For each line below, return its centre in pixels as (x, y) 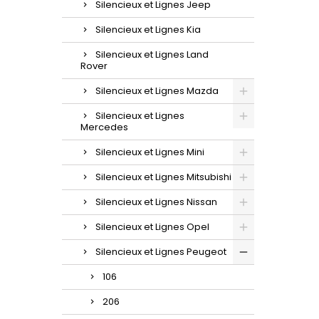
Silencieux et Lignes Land (152, 54)
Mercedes (104, 127)
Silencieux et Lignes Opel (152, 226)
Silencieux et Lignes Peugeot (161, 251)
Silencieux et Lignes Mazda (157, 90)
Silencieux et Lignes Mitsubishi (163, 177)
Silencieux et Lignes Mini (150, 152)
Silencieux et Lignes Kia (148, 29)
